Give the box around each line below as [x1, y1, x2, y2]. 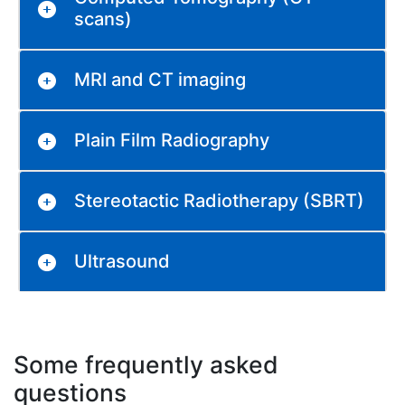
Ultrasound [74, 250, 170, 272]
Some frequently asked [14, 350, 278, 379]
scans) [74, 8, 132, 30]
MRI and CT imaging [74, 69, 246, 90]
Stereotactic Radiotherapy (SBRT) [74, 190, 364, 212]
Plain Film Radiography [74, 129, 269, 151]
